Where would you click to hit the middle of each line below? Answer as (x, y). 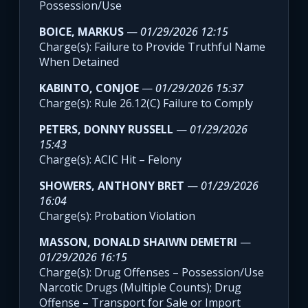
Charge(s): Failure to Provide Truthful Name (152, 47)
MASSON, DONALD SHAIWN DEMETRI (138, 242)
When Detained (79, 62)
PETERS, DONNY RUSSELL (106, 130)
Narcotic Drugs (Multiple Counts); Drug (140, 288)
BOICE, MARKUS (81, 32)
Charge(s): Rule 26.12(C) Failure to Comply (146, 103)
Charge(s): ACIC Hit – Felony (110, 160)
